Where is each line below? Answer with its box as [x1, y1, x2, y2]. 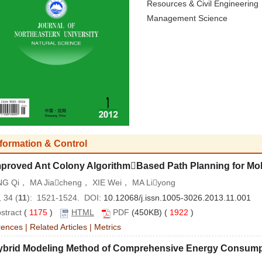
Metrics [94, 222, 121, 232]
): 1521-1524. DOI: [27, 193, 104, 203]
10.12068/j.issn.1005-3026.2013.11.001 [104, 193, 251, 203]
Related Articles [30, 222, 87, 232]
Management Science [146, 13, 227, 23]
